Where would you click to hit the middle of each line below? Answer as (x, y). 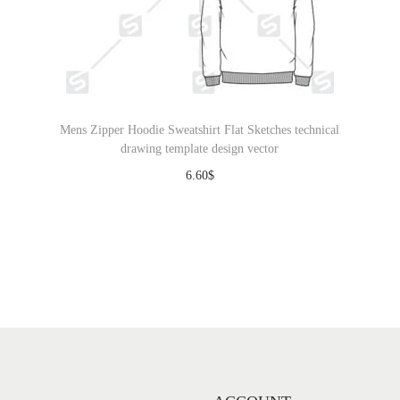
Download (208, 202)
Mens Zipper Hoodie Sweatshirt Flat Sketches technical (200, 130)
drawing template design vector (200, 149)
